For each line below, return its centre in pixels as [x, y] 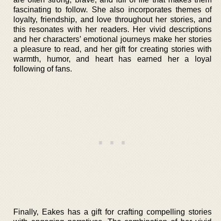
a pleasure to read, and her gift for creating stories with [112, 49]
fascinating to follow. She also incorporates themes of [112, 9]
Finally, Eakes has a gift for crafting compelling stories [112, 212]
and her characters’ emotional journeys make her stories [112, 39]
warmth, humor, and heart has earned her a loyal [112, 59]
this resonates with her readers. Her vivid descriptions [112, 29]
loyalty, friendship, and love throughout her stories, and [112, 19]
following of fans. [43, 69]
